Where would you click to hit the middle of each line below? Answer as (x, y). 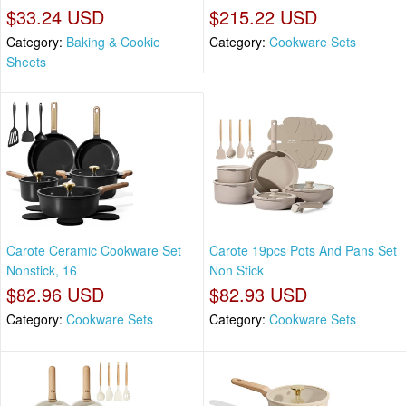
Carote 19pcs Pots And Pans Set (303, 251)
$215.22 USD (263, 16)
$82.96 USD (55, 295)
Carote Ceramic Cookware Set (94, 251)
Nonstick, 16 (42, 271)
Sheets (26, 61)
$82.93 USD (258, 295)
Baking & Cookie (113, 41)
